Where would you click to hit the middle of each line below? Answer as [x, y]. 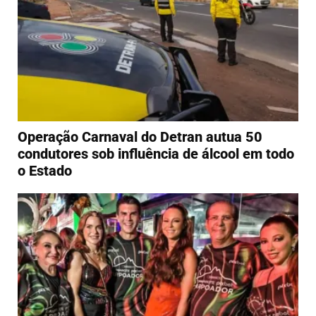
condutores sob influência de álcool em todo [156, 154]
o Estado [45, 171]
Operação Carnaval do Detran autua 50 [140, 137]
